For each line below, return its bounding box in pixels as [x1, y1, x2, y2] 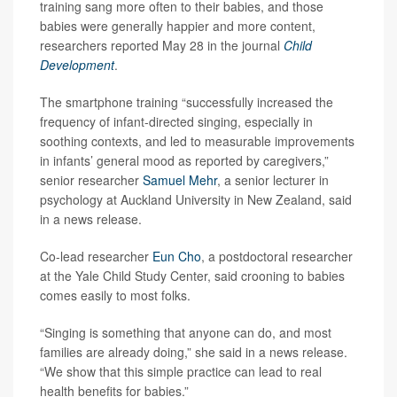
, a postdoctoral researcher [201, 247, 353, 266]
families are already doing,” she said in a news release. [40, 343, 347, 362]
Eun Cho [152, 247, 201, 266]
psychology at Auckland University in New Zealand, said [40, 191, 352, 209]
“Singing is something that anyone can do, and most [40, 323, 331, 342]
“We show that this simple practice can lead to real [40, 362, 322, 381]
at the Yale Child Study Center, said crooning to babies [40, 267, 345, 285]
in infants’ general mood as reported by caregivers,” [40, 152, 329, 170]
